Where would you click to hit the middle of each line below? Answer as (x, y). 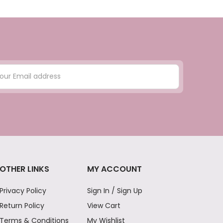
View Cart (104, 205)
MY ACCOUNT (115, 169)
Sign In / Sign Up (115, 190)
